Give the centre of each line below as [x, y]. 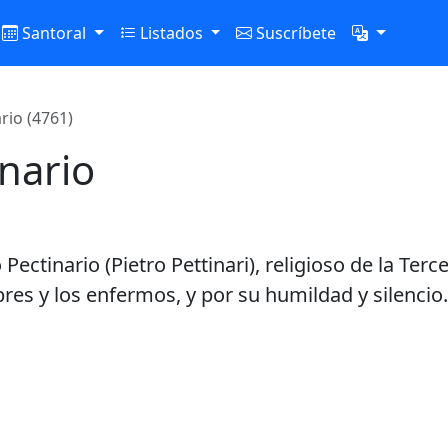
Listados [171, 33]
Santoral [53, 33]
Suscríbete [294, 33]
